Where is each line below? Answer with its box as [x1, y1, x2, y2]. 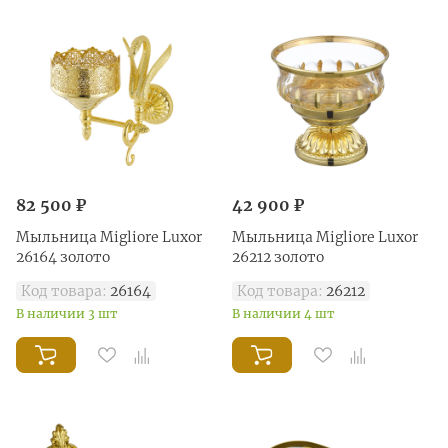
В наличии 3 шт [16, 305, 118, 321]
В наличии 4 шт [232, 305, 335, 321]
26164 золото [16, 247, 110, 266]
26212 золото [232, 247, 324, 266]
